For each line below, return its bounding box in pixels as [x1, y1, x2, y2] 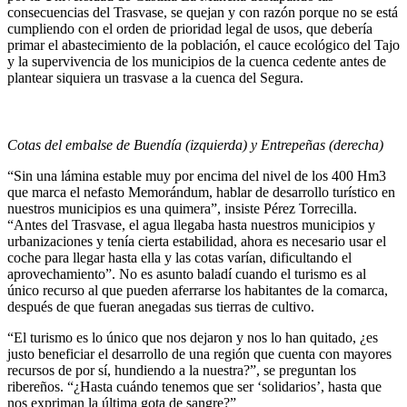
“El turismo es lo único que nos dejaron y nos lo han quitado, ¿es [7, 329, 378, 345]
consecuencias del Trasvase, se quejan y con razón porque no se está [7, 4, 398, 20]
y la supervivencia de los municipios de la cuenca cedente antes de [7, 53, 386, 69]
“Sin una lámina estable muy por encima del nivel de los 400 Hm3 [7, 167, 386, 184]
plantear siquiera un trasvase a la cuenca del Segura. [7, 69, 303, 85]
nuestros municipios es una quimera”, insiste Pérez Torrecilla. [7, 200, 357, 216]
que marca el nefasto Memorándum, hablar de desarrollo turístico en [7, 184, 395, 200]
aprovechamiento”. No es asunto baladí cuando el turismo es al [7, 265, 366, 282]
